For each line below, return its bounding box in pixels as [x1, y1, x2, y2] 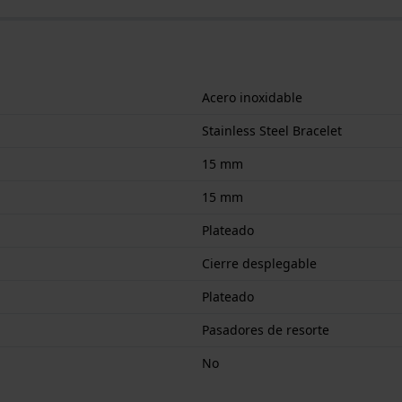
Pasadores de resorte [202, 320, 329, 338]
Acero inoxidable [202, 88, 302, 106]
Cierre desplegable [202, 254, 317, 272]
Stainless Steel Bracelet [202, 121, 342, 139]
